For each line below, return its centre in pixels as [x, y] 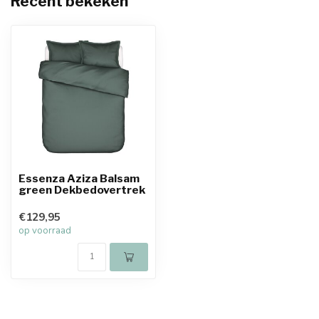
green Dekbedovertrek [82, 190]
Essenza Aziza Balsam [79, 178]
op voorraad [45, 231]
